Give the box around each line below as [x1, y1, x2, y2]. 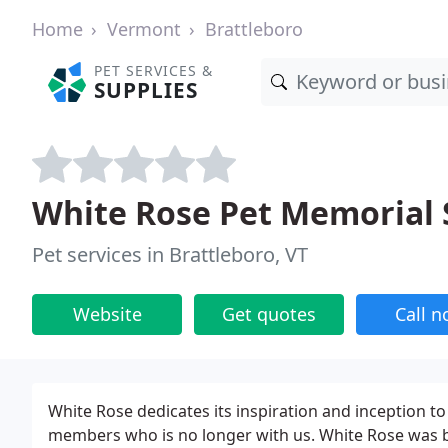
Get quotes [222, 302, 316, 326]
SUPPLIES [94, 76, 199, 104]
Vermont [107, 17, 181, 41]
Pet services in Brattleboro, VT [32, 241, 308, 268]
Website [72, 302, 142, 326]
